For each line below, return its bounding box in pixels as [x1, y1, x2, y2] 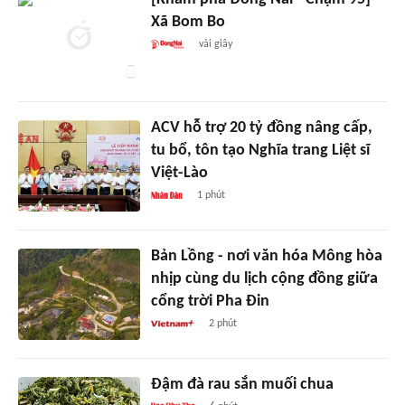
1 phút [196, 189, 225, 201]
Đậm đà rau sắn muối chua [150, 375, 334, 393]
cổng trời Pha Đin [150, 292, 269, 310]
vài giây [199, 38, 233, 50]
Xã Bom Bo [150, 13, 225, 31]
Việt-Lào [150, 164, 208, 182]
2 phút [209, 317, 238, 329]
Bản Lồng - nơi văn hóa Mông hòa [150, 247, 382, 265]
